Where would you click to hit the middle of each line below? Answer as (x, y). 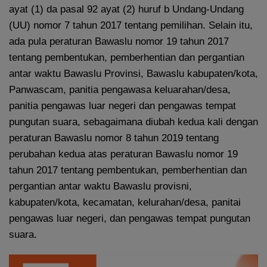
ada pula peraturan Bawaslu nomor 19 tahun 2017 (119, 42)
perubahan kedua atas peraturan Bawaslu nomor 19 (123, 154)
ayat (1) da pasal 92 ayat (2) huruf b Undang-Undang (126, 10)
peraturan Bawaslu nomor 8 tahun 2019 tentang (114, 138)
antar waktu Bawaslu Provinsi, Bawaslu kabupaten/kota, (133, 74)
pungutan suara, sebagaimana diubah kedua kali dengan (133, 122)
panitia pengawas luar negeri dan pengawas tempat (122, 106)
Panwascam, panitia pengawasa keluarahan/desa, (120, 90)
